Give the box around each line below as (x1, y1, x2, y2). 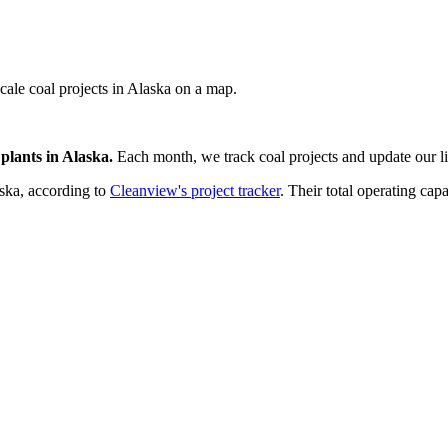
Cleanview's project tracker (110, 181, 280, 199)
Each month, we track (117, 147, 259, 165)
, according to (20, 181, 106, 199)
